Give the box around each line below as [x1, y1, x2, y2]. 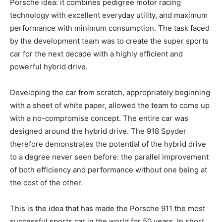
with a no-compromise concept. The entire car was [10, 113, 188, 123]
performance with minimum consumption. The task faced [10, 23, 210, 33]
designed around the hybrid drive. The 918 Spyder [10, 126, 186, 136]
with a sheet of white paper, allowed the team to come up [10, 101, 210, 110]
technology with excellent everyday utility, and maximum [10, 10, 208, 20]
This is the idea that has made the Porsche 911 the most [10, 204, 205, 213]
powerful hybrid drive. [10, 62, 88, 71]
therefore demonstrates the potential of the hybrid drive [10, 139, 206, 149]
